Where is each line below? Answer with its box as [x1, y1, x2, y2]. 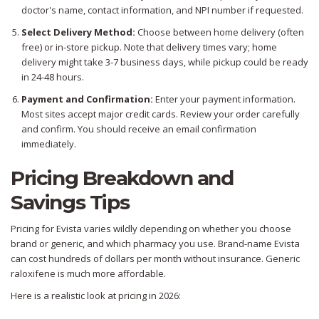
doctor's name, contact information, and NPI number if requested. [21, 4, 303, 17]
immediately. [21, 137, 76, 151]
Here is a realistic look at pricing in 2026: [11, 289, 181, 303]
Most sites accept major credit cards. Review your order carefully [21, 108, 300, 121]
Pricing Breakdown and [11, 166, 234, 191]
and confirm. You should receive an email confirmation [21, 122, 256, 136]
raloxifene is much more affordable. [11, 267, 166, 281]
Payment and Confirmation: [21, 93, 153, 106]
